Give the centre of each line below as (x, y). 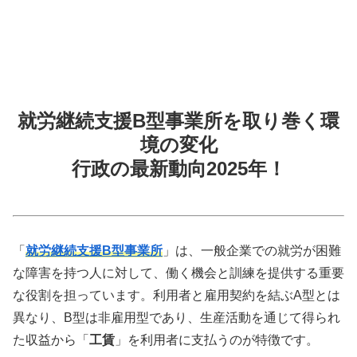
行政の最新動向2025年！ (178, 168)
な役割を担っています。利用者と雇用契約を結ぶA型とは (177, 295)
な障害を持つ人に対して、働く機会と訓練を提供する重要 (178, 273)
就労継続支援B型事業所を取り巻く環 (178, 120)
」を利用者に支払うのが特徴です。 (217, 339)
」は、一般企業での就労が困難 (252, 250)
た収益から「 (51, 339)
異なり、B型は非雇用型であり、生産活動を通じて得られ (177, 317)
